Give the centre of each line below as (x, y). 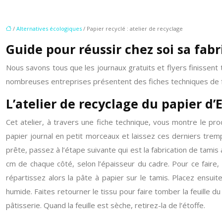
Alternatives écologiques (49, 28)
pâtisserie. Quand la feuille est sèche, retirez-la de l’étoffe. (106, 205)
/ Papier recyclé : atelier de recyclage (132, 28)
